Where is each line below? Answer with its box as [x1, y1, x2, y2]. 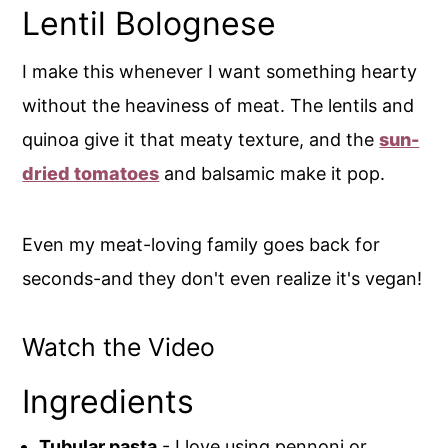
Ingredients [22, 381, 195, 421]
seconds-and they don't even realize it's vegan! [22, 267, 423, 289]
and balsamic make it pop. [159, 162, 386, 184]
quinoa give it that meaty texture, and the [22, 128, 380, 150]
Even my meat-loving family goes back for [22, 233, 381, 255]
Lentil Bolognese [22, 3, 277, 43]
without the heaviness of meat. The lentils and [22, 94, 415, 116]
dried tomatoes [22, 162, 160, 184]
